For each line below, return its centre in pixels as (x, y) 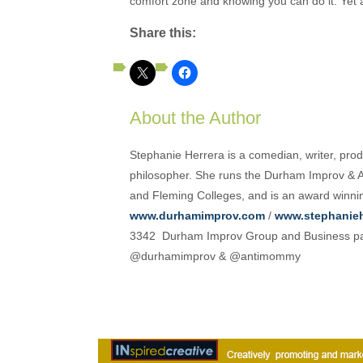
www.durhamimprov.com (197, 216)
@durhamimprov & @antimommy (215, 256)
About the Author (195, 117)
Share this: (163, 32)
